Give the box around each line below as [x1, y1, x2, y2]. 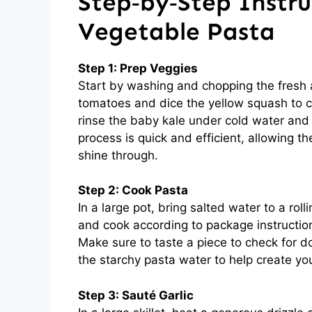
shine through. [78, 148, 158, 162]
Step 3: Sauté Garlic [78, 288, 194, 302]
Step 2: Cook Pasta [78, 183, 188, 197]
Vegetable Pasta [78, 16, 275, 46]
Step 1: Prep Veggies [78, 61, 198, 75]
